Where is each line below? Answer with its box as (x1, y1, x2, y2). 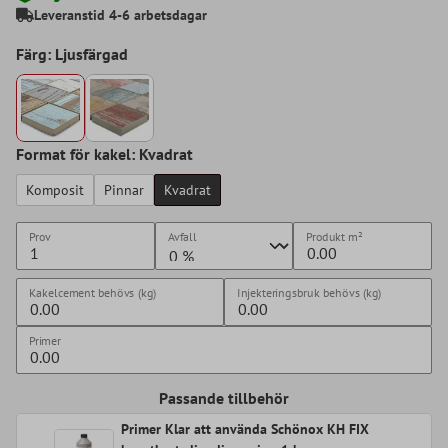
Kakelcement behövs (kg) (28, 285, 157, 301)
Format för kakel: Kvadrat (16, 144, 193, 165)
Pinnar (104, 181, 144, 200)
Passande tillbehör (159, 388, 289, 409)
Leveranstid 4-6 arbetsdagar (34, 5, 207, 24)
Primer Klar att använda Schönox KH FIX (121, 420, 369, 439)
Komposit (26, 181, 84, 200)
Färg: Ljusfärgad (16, 43, 128, 64)
